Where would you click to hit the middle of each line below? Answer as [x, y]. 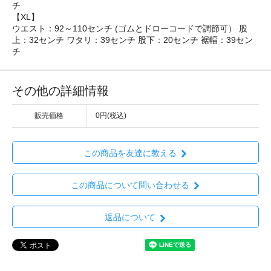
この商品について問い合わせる [130, 185]
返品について [130, 217]
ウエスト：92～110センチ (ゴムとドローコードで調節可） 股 [130, 29]
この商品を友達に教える [130, 153]
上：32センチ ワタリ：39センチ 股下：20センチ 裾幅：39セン [132, 40]
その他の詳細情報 [60, 91]
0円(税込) [111, 116]
